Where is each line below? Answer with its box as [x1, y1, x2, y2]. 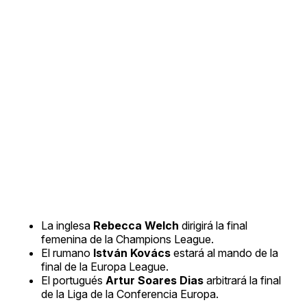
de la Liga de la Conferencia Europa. [41, 287, 219, 302]
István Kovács [93, 246, 171, 260]
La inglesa [41, 219, 93, 233]
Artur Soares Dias [106, 273, 204, 288]
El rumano [41, 246, 93, 260]
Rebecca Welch [93, 219, 179, 233]
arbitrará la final [204, 273, 281, 288]
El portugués [41, 273, 106, 288]
